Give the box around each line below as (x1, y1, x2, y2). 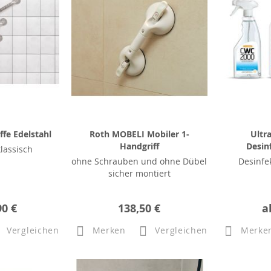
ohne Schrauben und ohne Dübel (71, 155, 207, 167)
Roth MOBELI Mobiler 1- (89, 128, 189, 140)
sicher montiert (108, 167, 171, 179)
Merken (92, 224, 126, 236)
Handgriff (119, 140, 159, 152)
